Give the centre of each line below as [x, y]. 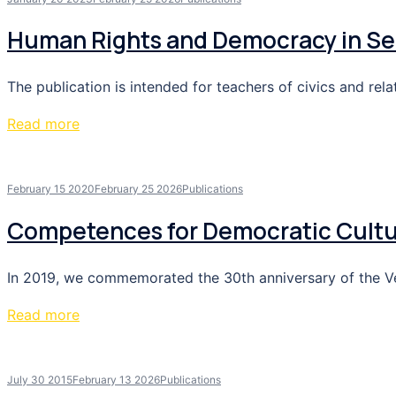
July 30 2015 [40, 379]
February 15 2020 [51, 189]
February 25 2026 [138, 189]
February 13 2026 [116, 379]
